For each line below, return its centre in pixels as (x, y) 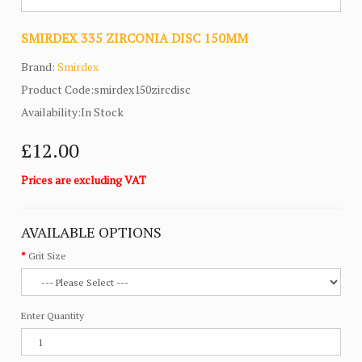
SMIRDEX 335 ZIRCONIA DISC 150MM (135, 38)
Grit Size (48, 256)
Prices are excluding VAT (84, 180)
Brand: (40, 67)
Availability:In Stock (73, 112)
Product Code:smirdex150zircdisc (106, 90)
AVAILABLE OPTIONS (92, 232)
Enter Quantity (53, 316)
